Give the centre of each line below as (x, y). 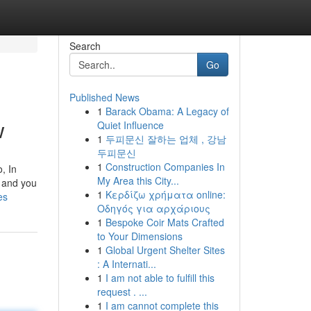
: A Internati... (126, 264)
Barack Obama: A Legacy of (167, 111)
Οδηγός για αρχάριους (153, 208)
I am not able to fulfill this (160, 278)
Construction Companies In (165, 167)
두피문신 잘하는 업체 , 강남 (166, 139)
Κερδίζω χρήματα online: (165, 194)
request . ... (122, 292)
